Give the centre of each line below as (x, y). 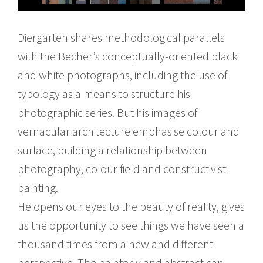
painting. (38, 187)
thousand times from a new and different (115, 244)
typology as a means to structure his (104, 93)
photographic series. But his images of (107, 112)
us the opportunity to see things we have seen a (131, 225)
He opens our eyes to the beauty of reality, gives (131, 206)
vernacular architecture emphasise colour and (129, 131)
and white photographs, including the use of (122, 75)
